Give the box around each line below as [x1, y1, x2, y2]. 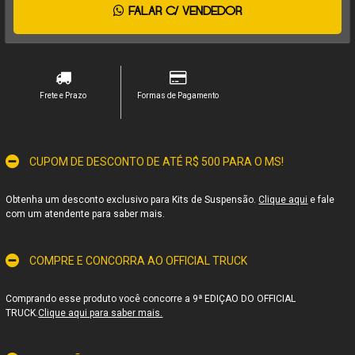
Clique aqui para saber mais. [38, 307, 163, 319]
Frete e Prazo [40, 90, 87, 100]
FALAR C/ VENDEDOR [124, 3, 242, 19]
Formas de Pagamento [136, 90, 219, 100]
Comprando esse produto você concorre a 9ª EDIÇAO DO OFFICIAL [6, 292, 296, 304]
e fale [307, 193, 335, 205]
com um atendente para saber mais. [6, 208, 166, 219]
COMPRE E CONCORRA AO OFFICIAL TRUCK [29, 254, 248, 267]
